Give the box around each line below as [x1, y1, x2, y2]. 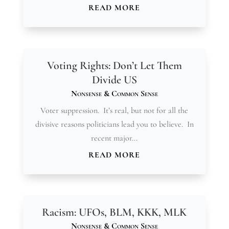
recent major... [91, 132, 138, 143]
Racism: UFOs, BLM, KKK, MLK [42, 205, 187, 219]
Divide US [91, 73, 137, 86]
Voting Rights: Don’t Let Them [47, 58, 182, 72]
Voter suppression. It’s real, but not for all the [40, 105, 189, 116]
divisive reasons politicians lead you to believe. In [35, 119, 194, 129]
